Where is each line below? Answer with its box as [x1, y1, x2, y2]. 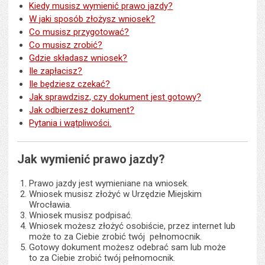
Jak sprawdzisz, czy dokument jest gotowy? [29, 92, 202, 102]
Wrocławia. [29, 199, 72, 210]
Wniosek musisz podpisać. [29, 209, 133, 221]
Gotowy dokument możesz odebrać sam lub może [29, 241, 227, 253]
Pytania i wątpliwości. [29, 118, 112, 128]
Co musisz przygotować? [29, 27, 130, 37]
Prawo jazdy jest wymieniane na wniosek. [29, 177, 189, 189]
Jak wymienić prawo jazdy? [17, 151, 166, 166]
